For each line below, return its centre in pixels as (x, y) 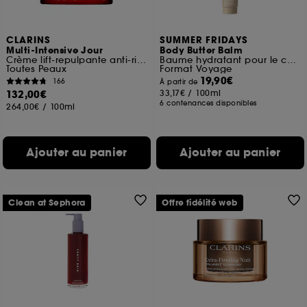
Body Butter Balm (201, 51)
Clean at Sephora (47, 203)
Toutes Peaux (37, 69)
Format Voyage (196, 69)
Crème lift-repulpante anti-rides (141, 60)
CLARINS (29, 40)
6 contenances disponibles (208, 103)
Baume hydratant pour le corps (291, 60)
